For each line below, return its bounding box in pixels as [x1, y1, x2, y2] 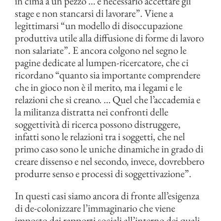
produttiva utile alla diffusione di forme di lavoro [15, 31, 204, 44]
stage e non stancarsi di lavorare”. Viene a [15, 6, 173, 20]
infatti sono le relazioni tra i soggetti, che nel [15, 130, 185, 143]
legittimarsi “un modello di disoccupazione [15, 19, 183, 32]
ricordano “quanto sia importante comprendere [15, 68, 200, 81]
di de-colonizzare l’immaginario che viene [15, 201, 175, 215]
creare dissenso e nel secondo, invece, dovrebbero [15, 154, 204, 168]
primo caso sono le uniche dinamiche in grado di [15, 142, 203, 155]
